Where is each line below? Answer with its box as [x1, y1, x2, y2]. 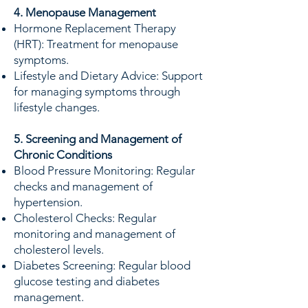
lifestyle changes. [14, 100, 100, 114]
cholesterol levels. [14, 243, 104, 256]
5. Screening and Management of [14, 132, 181, 146]
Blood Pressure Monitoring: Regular [14, 164, 195, 177]
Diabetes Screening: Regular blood [14, 258, 190, 272]
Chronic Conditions [14, 148, 112, 162]
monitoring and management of [14, 227, 175, 241]
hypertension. [14, 195, 82, 209]
